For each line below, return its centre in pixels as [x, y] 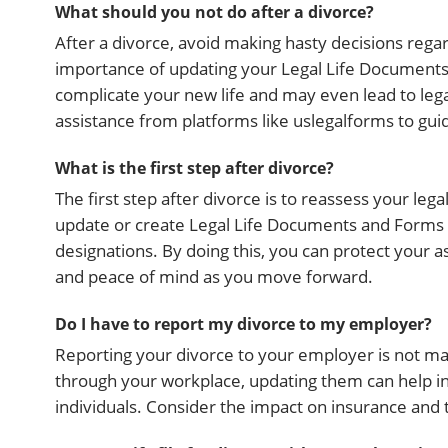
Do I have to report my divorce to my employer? [243, 324]
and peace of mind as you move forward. [214, 276]
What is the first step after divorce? [194, 168]
